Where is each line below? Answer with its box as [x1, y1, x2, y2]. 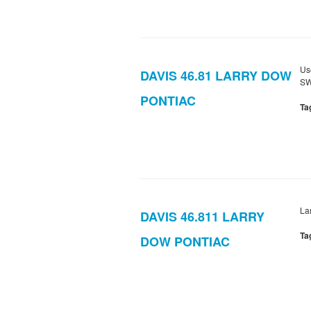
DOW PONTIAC [140, 233, 230, 251]
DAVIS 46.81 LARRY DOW [140, 67, 292, 85]
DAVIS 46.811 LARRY [140, 208, 264, 226]
